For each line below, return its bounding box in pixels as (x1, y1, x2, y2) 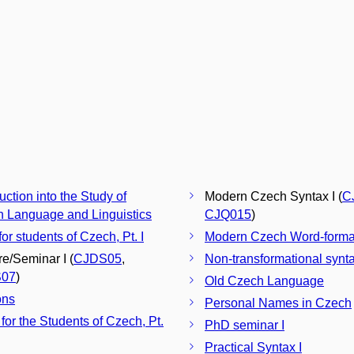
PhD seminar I (205, 318, 284, 332)
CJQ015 (205, 208, 251, 221)
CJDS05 (73, 252, 122, 265)
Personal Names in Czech (205, 296, 352, 310)
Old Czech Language (205, 274, 324, 288)
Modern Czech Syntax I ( (205, 190, 342, 203)
